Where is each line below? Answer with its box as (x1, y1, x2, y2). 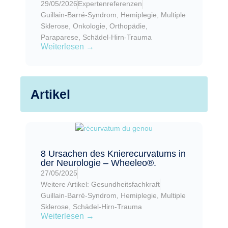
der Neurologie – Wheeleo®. (41, 158, 156, 168)
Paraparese (41, 33, 78, 41)
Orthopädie (109, 21, 146, 30)
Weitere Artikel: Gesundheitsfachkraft (41, 180, 160, 189)
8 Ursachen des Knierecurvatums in (41, 149, 186, 159)
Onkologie (73, 21, 105, 30)
